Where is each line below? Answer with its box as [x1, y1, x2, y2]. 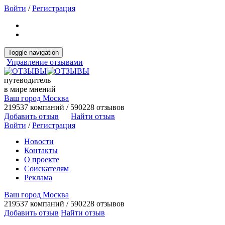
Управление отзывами [7, 58, 83, 66]
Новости [24, 137, 54, 146]
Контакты [24, 146, 58, 155]
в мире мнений [4, 85, 56, 93]
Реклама [24, 173, 52, 182]
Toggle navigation [8, 49, 59, 56]
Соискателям [24, 164, 69, 173]
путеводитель [4, 76, 51, 84]
